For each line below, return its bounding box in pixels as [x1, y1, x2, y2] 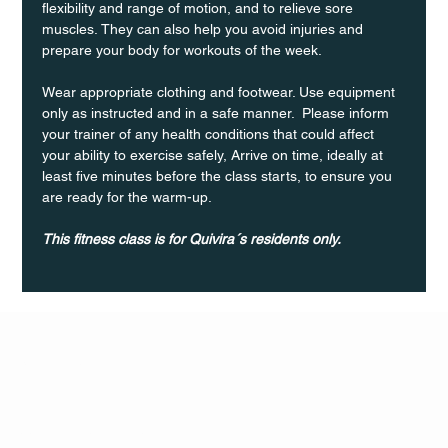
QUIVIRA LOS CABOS [18, 422, 159, 439]
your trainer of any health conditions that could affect [42, 125, 379, 142]
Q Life [18, 336, 94, 371]
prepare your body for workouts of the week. [42, 41, 323, 58]
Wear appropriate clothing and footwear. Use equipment [42, 83, 400, 100]
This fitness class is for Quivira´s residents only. [42, 230, 342, 247]
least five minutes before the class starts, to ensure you [42, 167, 397, 184]
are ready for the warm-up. [42, 188, 213, 205]
